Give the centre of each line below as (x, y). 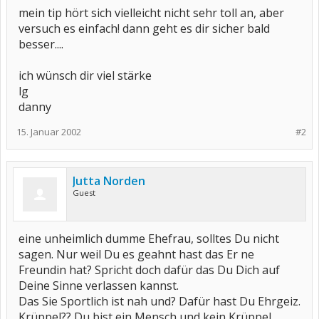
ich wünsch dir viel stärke (85, 75)
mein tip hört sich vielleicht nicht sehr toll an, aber (151, 13)
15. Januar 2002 (49, 132)
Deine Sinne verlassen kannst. (99, 286)
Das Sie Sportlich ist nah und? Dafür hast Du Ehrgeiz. (159, 301)
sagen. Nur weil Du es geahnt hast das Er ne (136, 254)
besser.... (41, 44)
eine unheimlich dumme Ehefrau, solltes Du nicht (149, 239)
